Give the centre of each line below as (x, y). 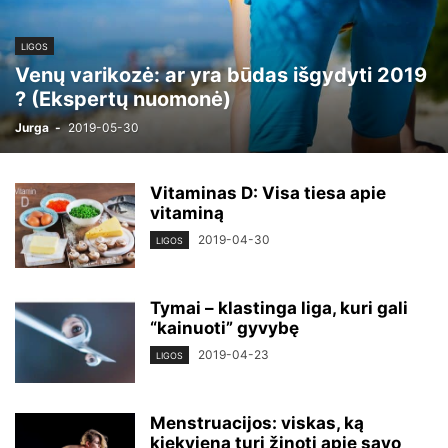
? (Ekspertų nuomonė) (123, 99)
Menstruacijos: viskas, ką (257, 423)
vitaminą (187, 213)
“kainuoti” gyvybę (224, 328)
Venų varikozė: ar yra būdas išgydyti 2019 (221, 75)
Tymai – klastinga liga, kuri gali (279, 308)
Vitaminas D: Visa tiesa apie (268, 193)
